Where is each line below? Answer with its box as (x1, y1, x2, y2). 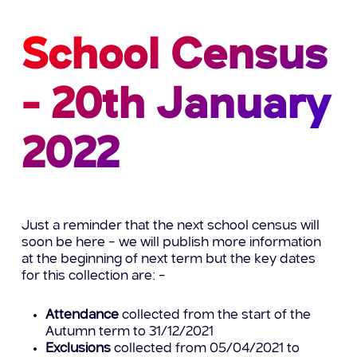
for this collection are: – (22, 269, 167, 284)
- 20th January (21, 84, 330, 128)
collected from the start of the (119, 308, 312, 323)
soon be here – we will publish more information (22, 236, 322, 250)
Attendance (45, 308, 120, 323)
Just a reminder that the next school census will (22, 219, 320, 233)
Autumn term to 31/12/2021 (45, 325, 214, 339)
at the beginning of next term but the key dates (22, 253, 316, 267)
